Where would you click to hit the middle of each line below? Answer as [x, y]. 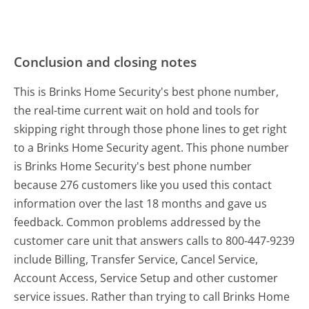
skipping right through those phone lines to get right [151, 129]
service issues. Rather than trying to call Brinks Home [152, 296]
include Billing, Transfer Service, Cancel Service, [136, 259]
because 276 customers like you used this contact [143, 185]
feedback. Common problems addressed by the [138, 222]
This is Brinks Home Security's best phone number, [147, 91]
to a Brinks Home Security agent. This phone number [152, 147]
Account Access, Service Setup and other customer [146, 278]
